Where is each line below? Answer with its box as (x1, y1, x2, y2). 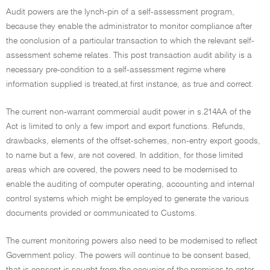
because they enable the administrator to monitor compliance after (6, 22, 252, 31)
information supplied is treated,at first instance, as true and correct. (6, 80, 254, 89)
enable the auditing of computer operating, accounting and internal (6, 180, 254, 189)
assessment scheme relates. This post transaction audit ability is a (6, 51, 252, 60)
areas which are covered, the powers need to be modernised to (6, 166, 237, 174)
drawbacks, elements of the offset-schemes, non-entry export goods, (6, 137, 260, 145)
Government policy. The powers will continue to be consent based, (6, 251, 251, 260)
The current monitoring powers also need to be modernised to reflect (6, 237, 257, 245)
